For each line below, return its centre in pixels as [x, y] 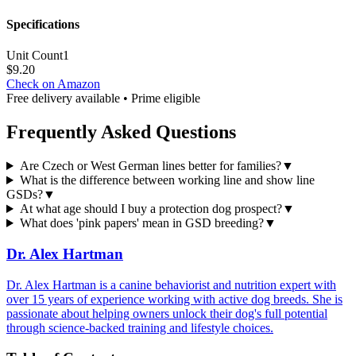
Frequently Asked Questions [121, 132]
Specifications [43, 24]
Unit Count [35, 56]
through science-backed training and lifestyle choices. [140, 327]
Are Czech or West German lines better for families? [150, 166]
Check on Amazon [53, 84]
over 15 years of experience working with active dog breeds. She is [174, 299]
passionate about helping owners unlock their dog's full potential [167, 313]
